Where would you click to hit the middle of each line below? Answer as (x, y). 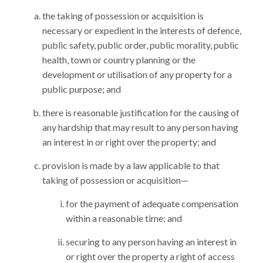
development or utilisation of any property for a (137, 74)
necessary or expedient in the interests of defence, (142, 30)
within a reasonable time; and (124, 218)
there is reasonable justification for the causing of (141, 112)
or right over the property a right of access (150, 256)
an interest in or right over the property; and (129, 142)
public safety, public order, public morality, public (141, 45)
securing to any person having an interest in (151, 242)
